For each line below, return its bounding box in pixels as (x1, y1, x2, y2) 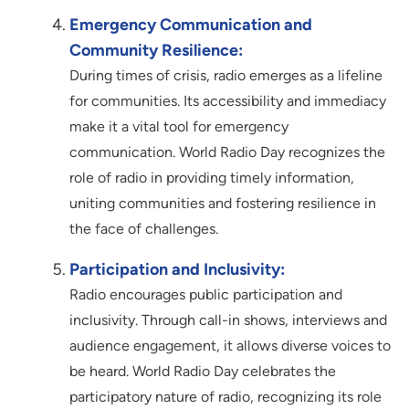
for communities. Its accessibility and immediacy (69, 91, 386, 110)
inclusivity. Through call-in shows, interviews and (69, 310, 387, 329)
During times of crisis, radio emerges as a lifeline (69, 66, 383, 84)
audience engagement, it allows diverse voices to (69, 336, 391, 354)
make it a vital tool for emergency (69, 117, 288, 135)
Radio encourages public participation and (69, 285, 342, 303)
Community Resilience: (69, 39, 243, 60)
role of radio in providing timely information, (69, 168, 354, 186)
